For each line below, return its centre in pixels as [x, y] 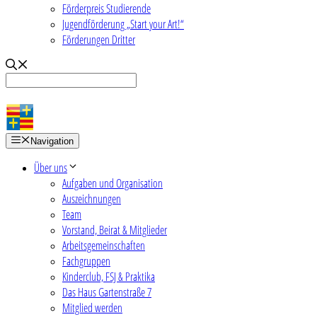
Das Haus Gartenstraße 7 [107, 292]
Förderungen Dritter [99, 39]
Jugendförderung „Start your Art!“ [123, 24]
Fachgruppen [86, 261]
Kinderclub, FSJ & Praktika [109, 276]
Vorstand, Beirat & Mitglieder [115, 230]
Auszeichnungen [92, 198]
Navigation [52, 141]
